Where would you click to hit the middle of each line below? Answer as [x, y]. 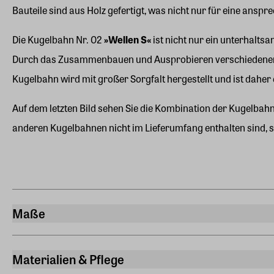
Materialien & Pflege [68, 259]
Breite [26, 230]
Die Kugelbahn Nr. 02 [58, 39]
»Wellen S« [128, 39]
